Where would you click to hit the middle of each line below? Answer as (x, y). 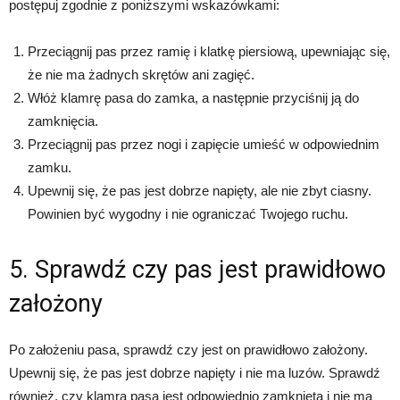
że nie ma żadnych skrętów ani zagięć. (141, 75)
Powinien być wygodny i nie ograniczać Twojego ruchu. (188, 214)
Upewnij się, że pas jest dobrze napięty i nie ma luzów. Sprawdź (195, 373)
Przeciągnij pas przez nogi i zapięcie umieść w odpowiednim (204, 145)
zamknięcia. (63, 121)
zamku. (50, 168)
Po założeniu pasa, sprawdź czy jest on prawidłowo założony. (188, 350)
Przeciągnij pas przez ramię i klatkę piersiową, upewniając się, (209, 52)
